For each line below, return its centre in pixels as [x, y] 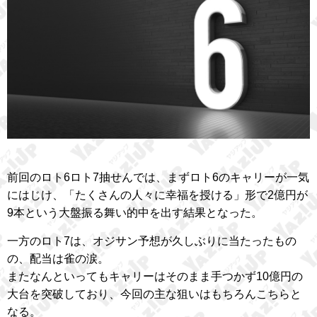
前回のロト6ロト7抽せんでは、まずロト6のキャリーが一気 [158, 177]
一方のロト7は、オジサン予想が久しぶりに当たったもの [152, 241]
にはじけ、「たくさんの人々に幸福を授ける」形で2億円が [157, 195]
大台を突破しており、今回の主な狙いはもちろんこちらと [154, 294]
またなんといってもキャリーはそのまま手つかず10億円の [155, 276]
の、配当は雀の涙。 [58, 258]
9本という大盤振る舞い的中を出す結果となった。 [135, 212]
